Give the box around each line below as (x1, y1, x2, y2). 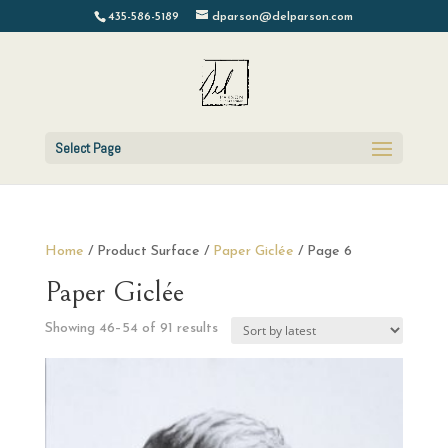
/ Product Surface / (83, 244, 213, 259)
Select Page (54, 139, 121, 157)
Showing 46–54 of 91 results (44, 321, 218, 336)
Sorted (216, 320, 260, 335)
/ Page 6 (293, 244, 352, 259)
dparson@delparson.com (212, 11, 354, 23)
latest (216, 366, 254, 381)
